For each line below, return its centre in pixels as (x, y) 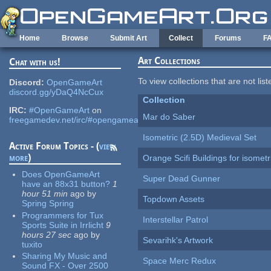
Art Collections (169, 61)
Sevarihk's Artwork (178, 240)
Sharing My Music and (65, 256)
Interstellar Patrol (176, 220)
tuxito (32, 244)
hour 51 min (45, 194)
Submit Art (129, 38)
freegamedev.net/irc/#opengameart (77, 120)
